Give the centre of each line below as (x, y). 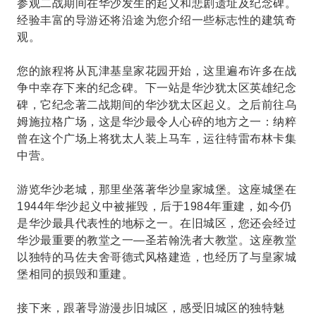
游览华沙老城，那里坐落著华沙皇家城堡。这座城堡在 (157, 189)
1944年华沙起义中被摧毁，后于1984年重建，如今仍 (154, 206)
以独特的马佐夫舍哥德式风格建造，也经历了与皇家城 (157, 257)
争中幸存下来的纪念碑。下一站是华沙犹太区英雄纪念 (157, 88)
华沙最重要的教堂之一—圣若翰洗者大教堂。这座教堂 (157, 240)
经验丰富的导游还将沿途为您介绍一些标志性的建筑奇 (157, 20)
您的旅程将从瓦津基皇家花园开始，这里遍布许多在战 (157, 71)
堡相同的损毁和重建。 (75, 274)
